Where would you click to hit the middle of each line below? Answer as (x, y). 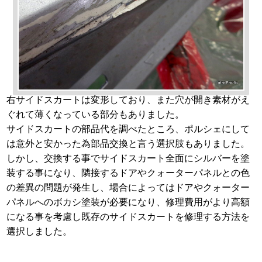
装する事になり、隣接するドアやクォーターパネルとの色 (128, 173)
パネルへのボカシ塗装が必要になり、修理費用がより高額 (128, 202)
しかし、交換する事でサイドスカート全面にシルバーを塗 (128, 158)
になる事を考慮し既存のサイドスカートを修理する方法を (128, 216)
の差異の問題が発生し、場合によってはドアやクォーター (128, 187)
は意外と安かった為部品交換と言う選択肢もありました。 (128, 143)
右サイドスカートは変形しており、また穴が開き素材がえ (128, 99)
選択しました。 (39, 231)
